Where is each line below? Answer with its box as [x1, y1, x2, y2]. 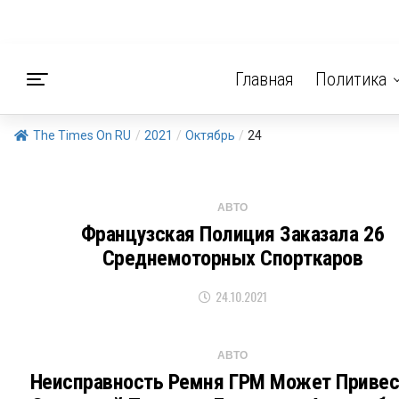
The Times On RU [33, 128, 131, 142]
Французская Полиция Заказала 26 [80, 222, 385, 247]
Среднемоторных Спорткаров [102, 246, 363, 271]
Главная [234, 69, 294, 90]
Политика [314, 69, 387, 90]
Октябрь [185, 128, 235, 142]
